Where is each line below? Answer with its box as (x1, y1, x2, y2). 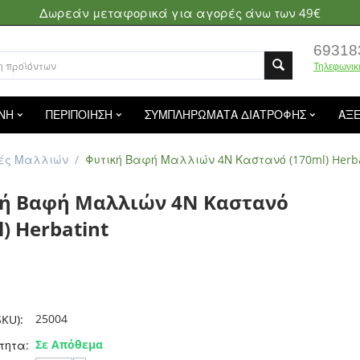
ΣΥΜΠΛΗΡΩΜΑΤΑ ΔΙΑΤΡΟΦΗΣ (145, 107, 306, 122)
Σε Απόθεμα (35, 337, 103, 352)
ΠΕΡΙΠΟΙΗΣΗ (46, 107, 112, 122)
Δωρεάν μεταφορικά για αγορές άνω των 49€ (39, 5, 321, 21)
